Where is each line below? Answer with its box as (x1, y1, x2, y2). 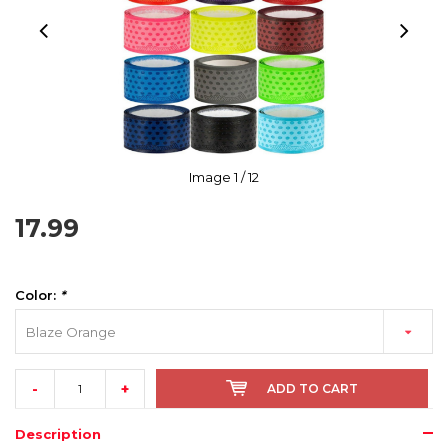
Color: (15, 287, 60, 304)
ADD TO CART (267, 381, 358, 397)
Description (15, 426, 101, 443)
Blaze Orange (26, 324, 116, 341)
